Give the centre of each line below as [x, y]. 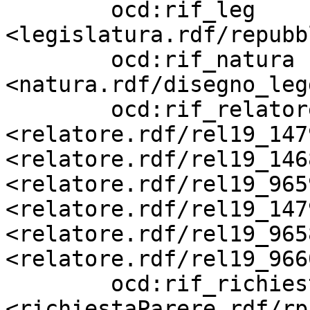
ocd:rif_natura [58, 60]
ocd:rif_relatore [58, 109]
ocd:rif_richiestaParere [58, 284]
